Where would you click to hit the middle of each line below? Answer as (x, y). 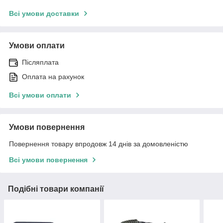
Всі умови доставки (44, 13)
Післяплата (40, 62)
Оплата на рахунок (53, 76)
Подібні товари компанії (56, 189)
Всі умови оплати (40, 95)
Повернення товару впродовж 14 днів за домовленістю (99, 144)
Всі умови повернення (48, 160)
